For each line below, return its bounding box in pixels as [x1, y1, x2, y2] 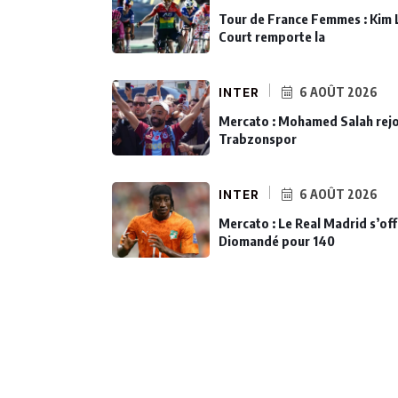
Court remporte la [219, 28, 325, 44]
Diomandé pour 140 [219, 232, 335, 249]
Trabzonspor [219, 130, 297, 147]
